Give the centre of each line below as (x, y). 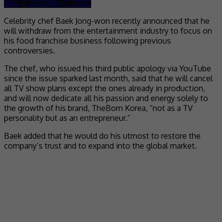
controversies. (29, 50)
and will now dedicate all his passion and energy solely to (106, 98)
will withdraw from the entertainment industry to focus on (108, 30)
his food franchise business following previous (87, 40)
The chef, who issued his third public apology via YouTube (108, 68)
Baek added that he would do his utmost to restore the (102, 136)
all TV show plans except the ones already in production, (105, 88)
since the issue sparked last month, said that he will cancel (108, 78)
